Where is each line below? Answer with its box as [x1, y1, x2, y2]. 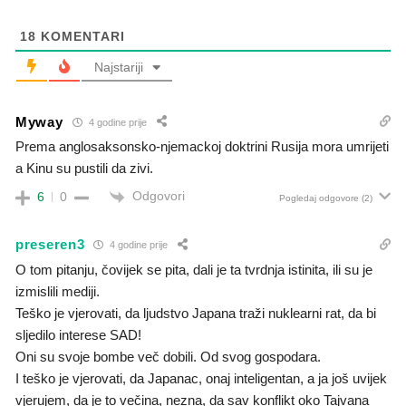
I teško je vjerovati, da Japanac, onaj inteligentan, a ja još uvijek [15, 370, 387, 386]
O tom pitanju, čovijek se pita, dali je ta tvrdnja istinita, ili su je [15, 261, 372, 277]
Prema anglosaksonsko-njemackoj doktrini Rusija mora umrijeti [15, 139, 389, 155]
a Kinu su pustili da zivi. [15, 160, 153, 177]
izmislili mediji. [15, 283, 100, 299]
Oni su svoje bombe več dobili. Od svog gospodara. [15, 348, 321, 364]
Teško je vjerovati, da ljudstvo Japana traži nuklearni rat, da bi [15, 304, 376, 321]
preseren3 [15, 237, 85, 253]
